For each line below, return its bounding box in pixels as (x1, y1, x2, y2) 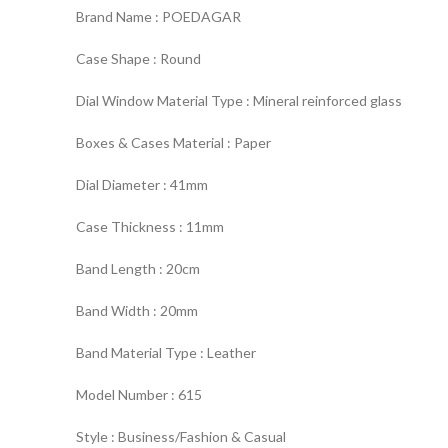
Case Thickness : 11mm (76, 218, 224, 235)
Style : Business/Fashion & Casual (76, 428, 286, 445)
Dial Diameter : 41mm (76, 176, 208, 193)
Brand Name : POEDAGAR (76, 8, 241, 25)
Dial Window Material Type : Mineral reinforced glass (76, 92, 402, 109)
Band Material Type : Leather (76, 344, 256, 361)
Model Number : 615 (76, 386, 202, 403)
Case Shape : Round (76, 50, 201, 67)
